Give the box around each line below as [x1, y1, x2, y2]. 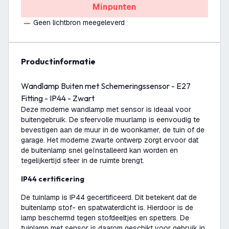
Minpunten [93, 2, 136, 12]
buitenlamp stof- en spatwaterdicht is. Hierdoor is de [21, 203, 193, 212]
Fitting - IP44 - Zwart [21, 93, 95, 103]
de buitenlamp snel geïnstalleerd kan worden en [21, 146, 178, 155]
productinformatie [26, 56, 96, 66]
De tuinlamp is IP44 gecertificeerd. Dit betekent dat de [21, 193, 197, 202]
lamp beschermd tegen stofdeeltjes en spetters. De [21, 213, 189, 222]
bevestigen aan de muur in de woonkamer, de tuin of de [21, 125, 204, 134]
